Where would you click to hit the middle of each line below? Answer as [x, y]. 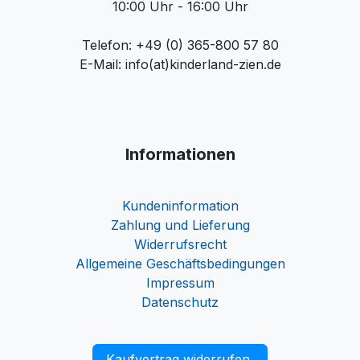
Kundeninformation [180, 206]
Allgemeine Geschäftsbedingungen [180, 264]
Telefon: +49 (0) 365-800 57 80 [180, 45]
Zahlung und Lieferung [180, 225]
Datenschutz [180, 302]
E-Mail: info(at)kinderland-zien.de [180, 64]
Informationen [180, 154]
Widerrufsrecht [180, 244]
